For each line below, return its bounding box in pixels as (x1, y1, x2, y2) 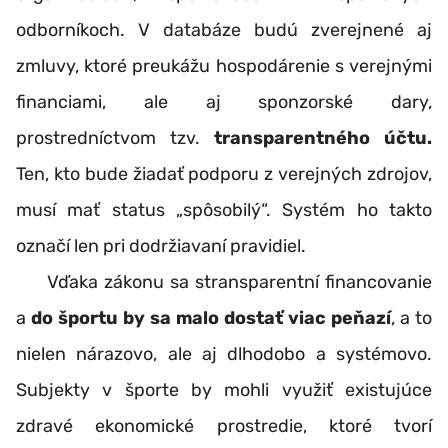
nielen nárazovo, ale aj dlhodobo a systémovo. (16, 342, 432, 365)
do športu (31, 306, 118, 329)
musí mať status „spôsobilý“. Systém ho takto (16, 198, 432, 221)
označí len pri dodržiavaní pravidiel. (16, 234, 306, 257)
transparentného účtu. (214, 126, 432, 149)
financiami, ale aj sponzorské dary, (16, 90, 432, 113)
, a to (391, 306, 432, 329)
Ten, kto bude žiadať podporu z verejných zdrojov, (16, 162, 432, 185)
